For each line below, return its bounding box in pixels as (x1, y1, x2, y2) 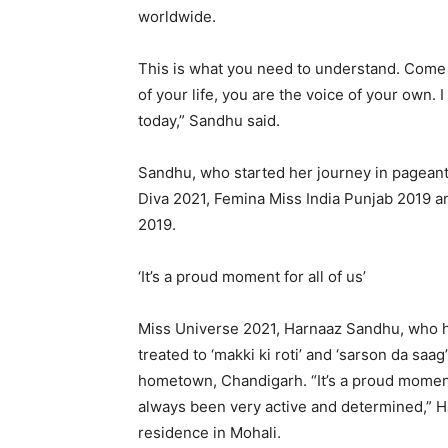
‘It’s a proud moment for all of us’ (138, 267, 366, 286)
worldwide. (138, 7, 220, 26)
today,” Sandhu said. (138, 111, 280, 130)
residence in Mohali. (138, 423, 281, 442)
